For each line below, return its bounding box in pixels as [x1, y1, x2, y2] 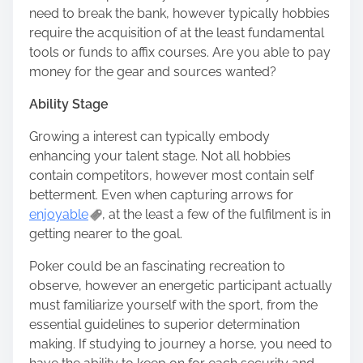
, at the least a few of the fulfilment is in [102, 206, 331, 222]
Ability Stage [29, 96, 109, 112]
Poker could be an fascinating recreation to [29, 258, 285, 274]
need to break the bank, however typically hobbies [29, 5, 330, 21]
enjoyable [29, 206, 88, 222]
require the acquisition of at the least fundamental [29, 24, 324, 41]
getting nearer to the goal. [29, 225, 182, 241]
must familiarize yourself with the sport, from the [29, 297, 318, 313]
